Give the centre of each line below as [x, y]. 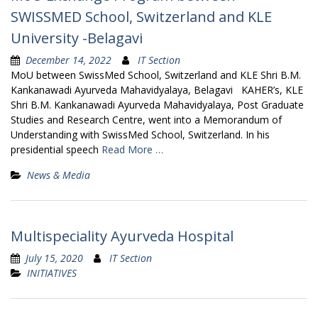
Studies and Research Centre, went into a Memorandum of [146, 119]
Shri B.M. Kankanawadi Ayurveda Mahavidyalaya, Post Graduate [157, 104]
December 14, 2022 [68, 60]
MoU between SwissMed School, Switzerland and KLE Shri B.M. [156, 75]
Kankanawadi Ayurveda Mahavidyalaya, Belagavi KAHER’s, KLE [157, 89]
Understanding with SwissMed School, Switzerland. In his [140, 134]
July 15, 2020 [54, 258]
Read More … [132, 149]
